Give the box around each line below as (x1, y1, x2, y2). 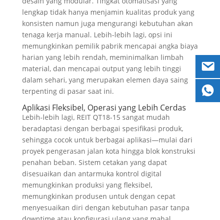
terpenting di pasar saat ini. (22, 86, 114, 96)
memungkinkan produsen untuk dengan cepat (22, 192, 175, 201)
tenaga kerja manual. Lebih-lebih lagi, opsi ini (22, 30, 172, 39)
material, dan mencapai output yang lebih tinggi (22, 64, 181, 73)
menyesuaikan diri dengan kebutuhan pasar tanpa (22, 203, 190, 212)
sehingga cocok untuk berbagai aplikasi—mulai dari (22, 135, 192, 144)
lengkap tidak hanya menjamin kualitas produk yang (22, 7, 194, 17)
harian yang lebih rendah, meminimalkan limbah (22, 53, 184, 62)
